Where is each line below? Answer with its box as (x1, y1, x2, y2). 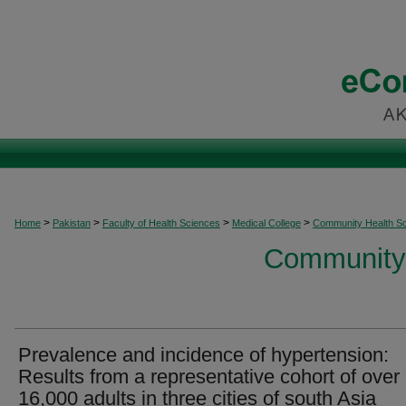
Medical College (232, 217, 301, 228)
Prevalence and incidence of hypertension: (18, 343, 389, 366)
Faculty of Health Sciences (102, 217, 220, 228)
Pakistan (53, 217, 91, 228)
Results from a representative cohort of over (18, 365, 400, 388)
